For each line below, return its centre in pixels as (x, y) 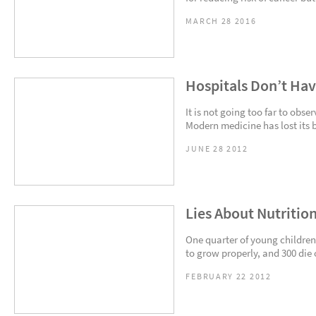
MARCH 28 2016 (221, 21)
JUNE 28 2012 (217, 149)
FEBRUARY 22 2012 (229, 277)
